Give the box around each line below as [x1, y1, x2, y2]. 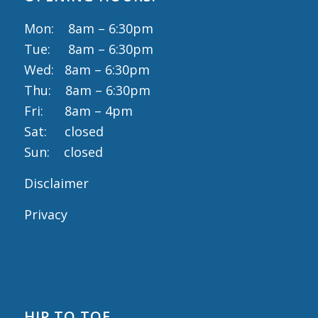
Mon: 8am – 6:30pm [23, 19, 153, 37]
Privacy [23, 206, 67, 224]
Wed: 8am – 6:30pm [23, 60, 150, 78]
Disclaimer [23, 175, 89, 192]
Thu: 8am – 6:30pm [23, 81, 150, 99]
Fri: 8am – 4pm [23, 102, 133, 119]
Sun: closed [23, 143, 103, 160]
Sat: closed [23, 122, 104, 140]
